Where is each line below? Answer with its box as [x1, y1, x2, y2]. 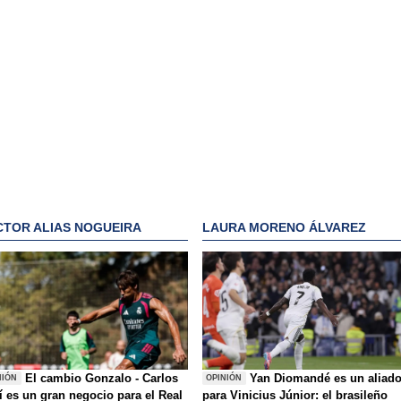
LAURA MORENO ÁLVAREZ [202, 220, 366, 235]
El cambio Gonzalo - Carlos [25, 371, 179, 385]
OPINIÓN [206, 373, 243, 383]
